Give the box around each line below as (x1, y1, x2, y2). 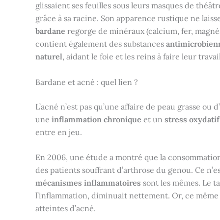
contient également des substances (35, 39, 166, 49)
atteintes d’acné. (35, 203, 96, 214)
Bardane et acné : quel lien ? (35, 77, 138, 87)
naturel (35, 52, 62, 61)
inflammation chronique (52, 114, 141, 124)
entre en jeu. (35, 127, 82, 137)
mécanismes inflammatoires (35, 178, 141, 188)
